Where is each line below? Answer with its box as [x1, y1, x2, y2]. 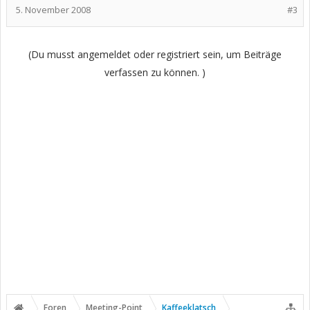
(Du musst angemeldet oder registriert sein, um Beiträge [28, 48, 282, 61]
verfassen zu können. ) [104, 66, 206, 79]
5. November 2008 [16, 3, 91, 16]
